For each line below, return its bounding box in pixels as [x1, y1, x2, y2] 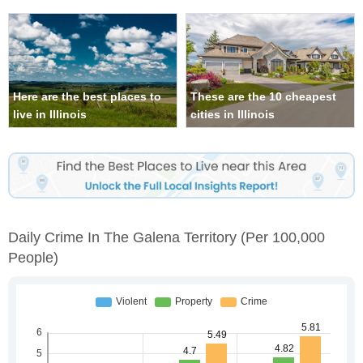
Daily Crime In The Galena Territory [8, 228, 241, 246]
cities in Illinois [190, 108, 275, 122]
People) [8, 249, 58, 266]
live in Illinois [13, 108, 87, 122]
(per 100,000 [241, 228, 325, 246]
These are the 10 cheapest [190, 90, 336, 104]
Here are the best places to [13, 90, 161, 104]
